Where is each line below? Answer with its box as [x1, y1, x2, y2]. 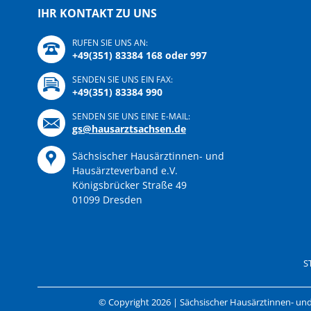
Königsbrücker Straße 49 [72, 178, 187, 192]
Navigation [17, 224, 74, 240]
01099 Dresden [72, 193, 142, 207]
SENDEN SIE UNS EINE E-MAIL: [72, 110, 190, 123]
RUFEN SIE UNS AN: [72, 37, 148, 49]
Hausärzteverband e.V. [72, 164, 178, 178]
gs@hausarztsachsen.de [72, 122, 186, 136]
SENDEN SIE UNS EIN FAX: [72, 74, 173, 86]
